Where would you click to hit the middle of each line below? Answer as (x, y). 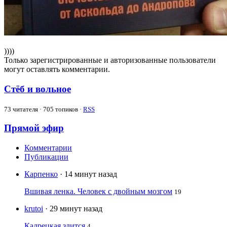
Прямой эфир (34, 128)
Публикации (46, 157)
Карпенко (41, 174)
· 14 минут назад (88, 174)
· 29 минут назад (74, 209)
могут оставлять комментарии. (57, 69)
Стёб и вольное (37, 89)
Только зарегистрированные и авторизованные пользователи (110, 60)
